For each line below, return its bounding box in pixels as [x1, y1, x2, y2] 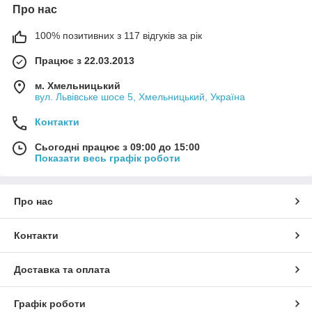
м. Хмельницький [35, 80, 120, 92]
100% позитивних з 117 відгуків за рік [35, 30, 202, 42]
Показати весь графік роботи [35, 153, 180, 164]
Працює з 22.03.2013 [35, 55, 134, 67]
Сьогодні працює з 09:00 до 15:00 [35, 141, 200, 153]
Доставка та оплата [14, 264, 110, 276]
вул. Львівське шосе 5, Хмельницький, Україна [35, 91, 245, 103]
